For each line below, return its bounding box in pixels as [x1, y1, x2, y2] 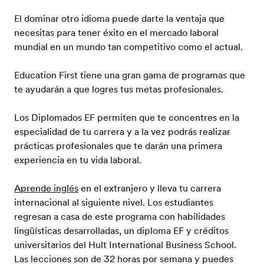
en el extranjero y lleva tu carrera [78, 181, 221, 195]
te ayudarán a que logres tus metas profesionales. [14, 82, 223, 96]
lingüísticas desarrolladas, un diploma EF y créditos [14, 224, 229, 237]
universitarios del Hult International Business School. [14, 238, 236, 252]
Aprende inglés [14, 181, 78, 195]
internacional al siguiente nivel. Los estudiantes [14, 196, 213, 209]
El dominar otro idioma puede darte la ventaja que [14, 12, 225, 25]
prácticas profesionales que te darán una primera [14, 139, 222, 153]
